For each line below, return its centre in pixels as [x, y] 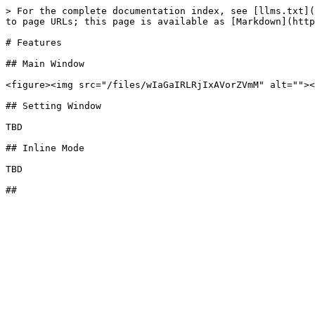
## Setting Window [53, 106]
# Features [34, 43]
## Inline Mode [45, 148]
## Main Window [45, 64]
